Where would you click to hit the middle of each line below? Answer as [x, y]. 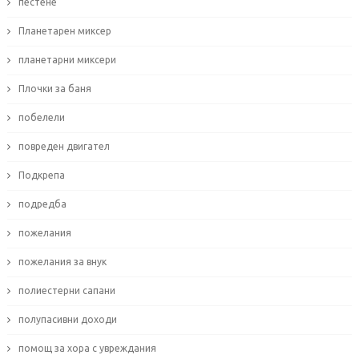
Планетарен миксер [65, 31]
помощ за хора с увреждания [87, 349]
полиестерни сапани [67, 291]
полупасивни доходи [67, 320]
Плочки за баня [54, 89]
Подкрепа [41, 175]
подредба [42, 204]
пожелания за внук [62, 262]
